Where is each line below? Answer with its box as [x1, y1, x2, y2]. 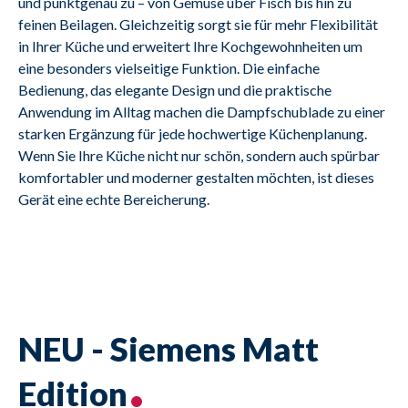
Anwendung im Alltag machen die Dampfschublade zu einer [18, 103, 385, 121]
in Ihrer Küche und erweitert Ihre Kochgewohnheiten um [18, 37, 362, 56]
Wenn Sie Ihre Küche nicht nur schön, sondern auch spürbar [18, 147, 380, 165]
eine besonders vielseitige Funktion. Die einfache [18, 59, 320, 77]
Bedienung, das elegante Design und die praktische [18, 81, 331, 99]
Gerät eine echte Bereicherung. [18, 190, 209, 209]
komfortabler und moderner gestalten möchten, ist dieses [18, 168, 374, 187]
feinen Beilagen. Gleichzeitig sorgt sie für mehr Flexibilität [18, 15, 378, 34]
